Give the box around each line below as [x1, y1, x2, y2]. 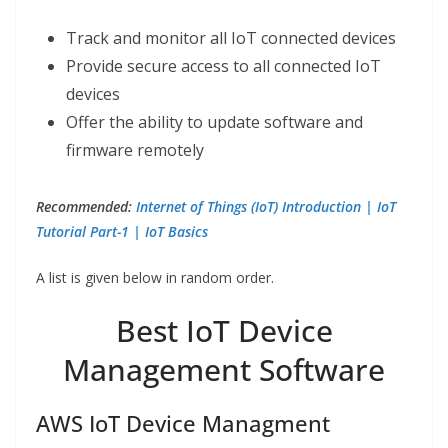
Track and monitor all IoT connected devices [66, 27, 396, 50]
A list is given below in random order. [36, 268, 274, 288]
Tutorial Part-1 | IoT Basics [36, 222, 208, 242]
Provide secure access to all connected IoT [66, 55, 381, 78]
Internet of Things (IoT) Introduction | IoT [136, 197, 396, 217]
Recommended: [36, 197, 136, 217]
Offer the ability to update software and [66, 111, 363, 134]
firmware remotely [66, 139, 204, 162]
